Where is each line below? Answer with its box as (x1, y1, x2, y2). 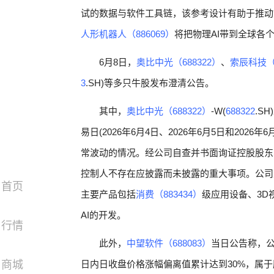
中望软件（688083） (127, 238, 211, 248)
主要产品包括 (81, 189, 136, 199)
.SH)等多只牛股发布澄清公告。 (86, 78, 214, 88)
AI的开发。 (81, 210, 126, 220)
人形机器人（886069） (81, 29, 174, 39)
